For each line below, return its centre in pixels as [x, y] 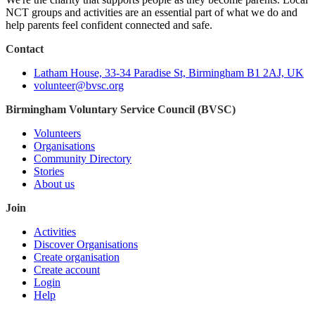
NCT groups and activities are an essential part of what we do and [152, 12]
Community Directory [83, 159]
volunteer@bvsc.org [79, 85]
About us [54, 184]
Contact [25, 49]
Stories [49, 171]
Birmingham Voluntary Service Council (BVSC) [121, 109]
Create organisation [77, 257]
